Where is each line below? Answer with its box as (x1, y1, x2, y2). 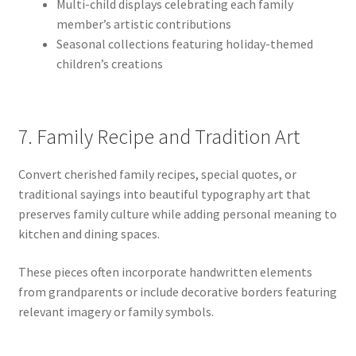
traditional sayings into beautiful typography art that (17, 186, 311, 203)
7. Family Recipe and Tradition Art (17, 124, 300, 150)
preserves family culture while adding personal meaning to (17, 206, 337, 222)
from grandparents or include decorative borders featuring (17, 283, 337, 300)
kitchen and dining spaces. (17, 226, 160, 242)
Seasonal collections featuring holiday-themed (56, 35, 313, 52)
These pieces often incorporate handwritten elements (17, 263, 312, 280)
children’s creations (56, 55, 163, 72)
